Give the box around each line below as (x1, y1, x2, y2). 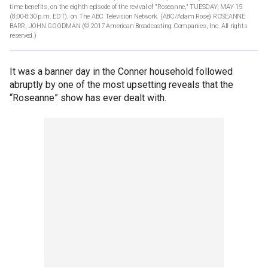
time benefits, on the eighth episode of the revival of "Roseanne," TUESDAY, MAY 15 (10, 2, 242, 11)
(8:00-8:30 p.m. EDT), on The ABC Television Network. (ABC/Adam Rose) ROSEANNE (10, 12, 245, 20)
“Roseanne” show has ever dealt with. (10, 92, 166, 103)
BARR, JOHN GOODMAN (10, 22, 81, 30)
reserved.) (10, 31, 36, 39)
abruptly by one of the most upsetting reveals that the (10, 78, 233, 90)
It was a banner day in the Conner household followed (10, 65, 233, 77)
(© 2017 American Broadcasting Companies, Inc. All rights (82, 22, 248, 30)
